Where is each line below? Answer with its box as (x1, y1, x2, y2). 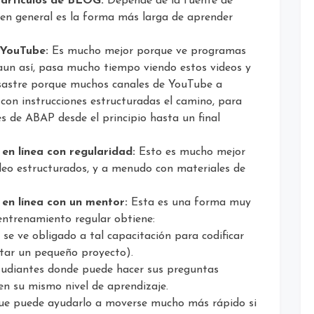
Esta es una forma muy (128, 196, 251, 208)
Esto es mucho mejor (135, 146, 245, 158)
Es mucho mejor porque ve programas (48, 45, 246, 57)
